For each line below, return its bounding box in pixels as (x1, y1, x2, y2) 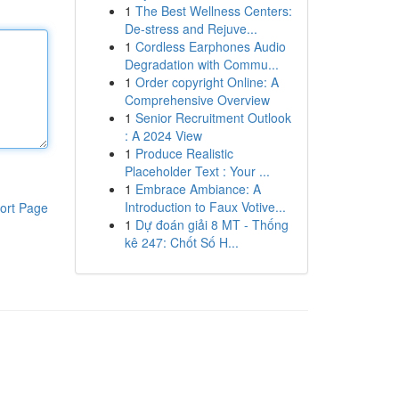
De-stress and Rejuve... (124, 20, 257, 37)
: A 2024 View (124, 126, 202, 144)
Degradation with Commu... (124, 55, 279, 73)
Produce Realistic (134, 144, 233, 162)
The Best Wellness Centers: (134, 2, 292, 20)
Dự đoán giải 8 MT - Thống (134, 216, 289, 233)
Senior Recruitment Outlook (134, 109, 291, 126)
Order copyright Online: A (134, 73, 279, 91)
